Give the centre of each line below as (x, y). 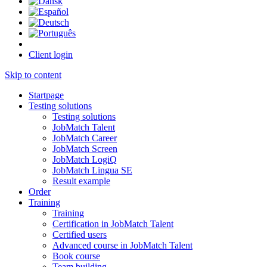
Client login (51, 55)
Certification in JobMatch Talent (113, 224)
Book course (76, 256)
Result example (81, 181)
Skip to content (33, 75)
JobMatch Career (85, 138)
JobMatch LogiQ (85, 159)
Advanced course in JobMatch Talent (122, 245)
